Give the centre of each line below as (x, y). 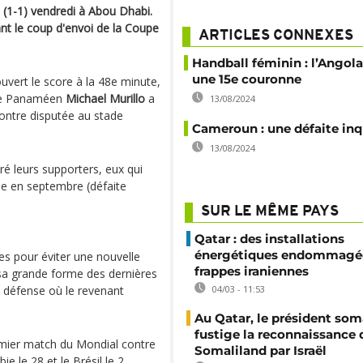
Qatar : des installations (269, 239)
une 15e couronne (247, 79)
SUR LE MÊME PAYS (270, 212)
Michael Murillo (105, 98)
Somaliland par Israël (261, 350)
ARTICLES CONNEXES (276, 36)
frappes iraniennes (252, 271)
